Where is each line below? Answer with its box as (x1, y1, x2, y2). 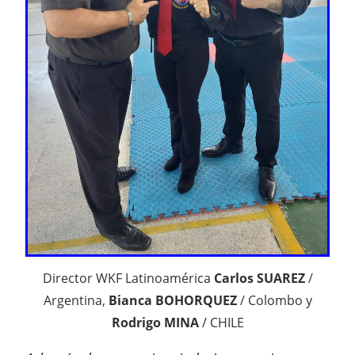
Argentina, (43, 292, 109, 309)
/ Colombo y (236, 292, 312, 309)
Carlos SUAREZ (213, 269, 305, 287)
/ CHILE (198, 314, 244, 331)
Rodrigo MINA (111, 314, 199, 331)
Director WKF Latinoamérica (42, 269, 214, 287)
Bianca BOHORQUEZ (108, 292, 237, 309)
